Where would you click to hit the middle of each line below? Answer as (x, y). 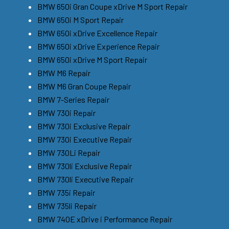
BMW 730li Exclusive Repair (85, 166)
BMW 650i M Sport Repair (81, 19)
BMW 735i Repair (66, 192)
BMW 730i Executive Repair (85, 139)
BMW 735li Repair (67, 205)
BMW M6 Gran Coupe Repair (84, 86)
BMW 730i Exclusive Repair (84, 126)
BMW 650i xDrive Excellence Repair (97, 33)
